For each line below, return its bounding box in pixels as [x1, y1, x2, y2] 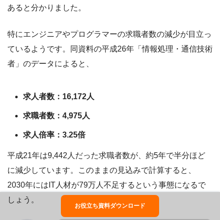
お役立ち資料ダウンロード [75, 202, 145, 209]
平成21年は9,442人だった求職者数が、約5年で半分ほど [7, 151, 205, 160]
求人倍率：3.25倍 [23, 131, 85, 139]
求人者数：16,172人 [23, 92, 94, 101]
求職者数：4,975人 [23, 111, 90, 120]
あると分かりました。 [7, 3, 86, 12]
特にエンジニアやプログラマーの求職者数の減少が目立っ [7, 30, 212, 39]
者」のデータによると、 [7, 59, 94, 68]
